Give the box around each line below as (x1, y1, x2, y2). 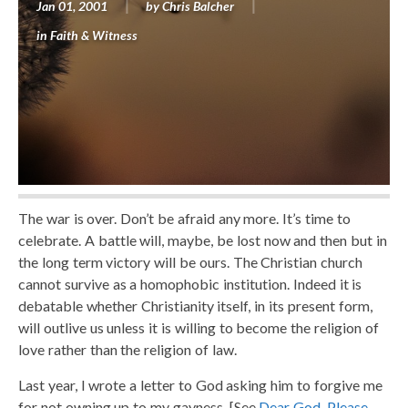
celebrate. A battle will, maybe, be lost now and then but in (18, 230, 387, 249)
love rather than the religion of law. (18, 340, 237, 358)
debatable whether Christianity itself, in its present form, (18, 296, 372, 314)
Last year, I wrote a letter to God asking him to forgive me (18, 375, 382, 393)
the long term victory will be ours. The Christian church (18, 252, 363, 270)
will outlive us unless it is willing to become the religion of (18, 318, 379, 336)
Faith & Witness (50, 26, 138, 43)
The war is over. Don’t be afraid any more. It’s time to (18, 209, 351, 227)
